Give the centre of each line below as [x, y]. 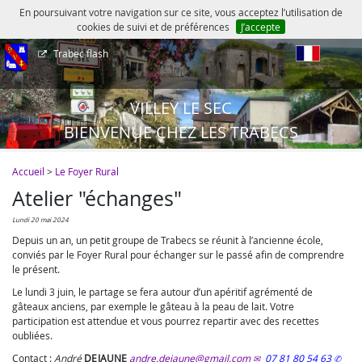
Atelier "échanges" [97, 198]
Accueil [28, 171]
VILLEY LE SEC [181, 108]
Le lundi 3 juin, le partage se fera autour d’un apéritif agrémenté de [162, 292]
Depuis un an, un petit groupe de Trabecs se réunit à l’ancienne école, [168, 240]
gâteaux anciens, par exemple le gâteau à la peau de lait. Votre [153, 306]
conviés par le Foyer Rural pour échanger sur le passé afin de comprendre [178, 255]
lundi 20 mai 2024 [42, 220]
